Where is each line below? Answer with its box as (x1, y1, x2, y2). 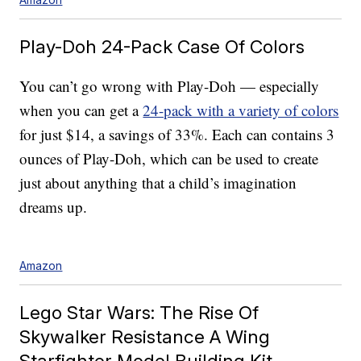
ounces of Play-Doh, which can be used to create (19, 148, 319, 169)
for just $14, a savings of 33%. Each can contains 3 (19, 124, 335, 145)
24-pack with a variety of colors (143, 100, 339, 121)
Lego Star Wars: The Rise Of (19, 301, 259, 324)
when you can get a (19, 100, 143, 121)
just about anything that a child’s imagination (19, 172, 297, 193)
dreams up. (19, 197, 88, 218)
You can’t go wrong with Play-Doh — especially (19, 76, 320, 97)
